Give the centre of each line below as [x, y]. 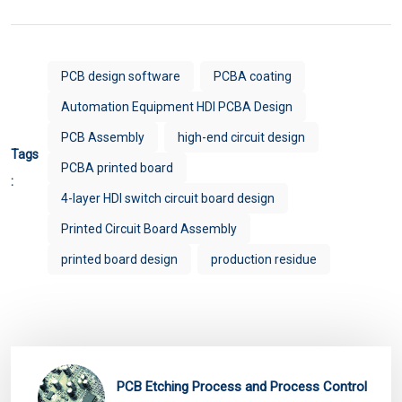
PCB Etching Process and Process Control [242, 386]
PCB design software [121, 76]
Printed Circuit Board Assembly [149, 228]
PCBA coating [253, 76]
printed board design [119, 259]
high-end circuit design [241, 137]
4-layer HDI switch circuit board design [168, 198]
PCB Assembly [103, 137]
